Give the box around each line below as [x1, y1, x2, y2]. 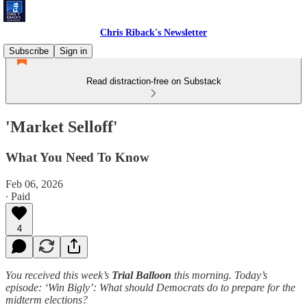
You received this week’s [5, 269, 112, 281]
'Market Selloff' [5, 117, 118, 136]
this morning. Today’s [171, 269, 267, 281]
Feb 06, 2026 [5, 177, 63, 190]
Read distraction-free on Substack [86, 76, 221, 86]
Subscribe [9, 46, 49, 56]
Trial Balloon [112, 269, 171, 281]
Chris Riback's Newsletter [100, 27, 207, 38]
